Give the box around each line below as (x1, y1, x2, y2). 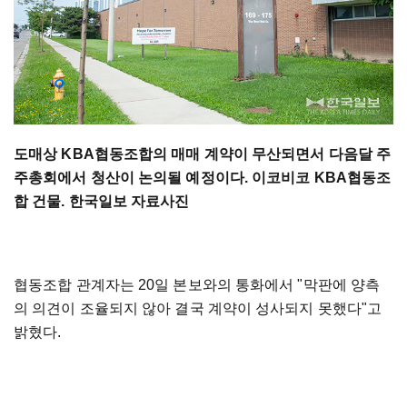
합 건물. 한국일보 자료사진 (14, 193, 197, 209)
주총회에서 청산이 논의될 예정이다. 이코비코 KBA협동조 (14, 169, 392, 185)
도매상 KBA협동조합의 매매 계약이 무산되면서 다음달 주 (14, 145, 392, 162)
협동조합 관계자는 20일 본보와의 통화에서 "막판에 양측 (14, 276, 381, 293)
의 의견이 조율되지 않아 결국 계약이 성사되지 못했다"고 (14, 300, 382, 316)
